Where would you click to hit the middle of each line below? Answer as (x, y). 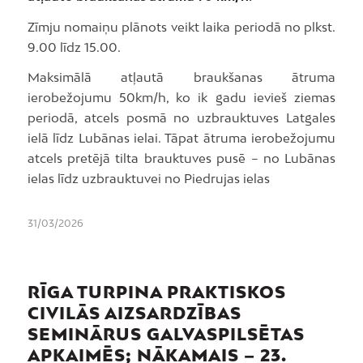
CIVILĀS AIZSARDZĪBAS (134, 313)
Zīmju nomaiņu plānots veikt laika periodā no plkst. (181, 26)
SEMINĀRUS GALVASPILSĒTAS (166, 334)
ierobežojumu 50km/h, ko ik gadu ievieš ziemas (181, 98)
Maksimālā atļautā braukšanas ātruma (181, 77)
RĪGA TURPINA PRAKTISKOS (156, 292)
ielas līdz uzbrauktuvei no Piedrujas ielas (148, 179)
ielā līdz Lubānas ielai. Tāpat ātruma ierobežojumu (181, 138)
